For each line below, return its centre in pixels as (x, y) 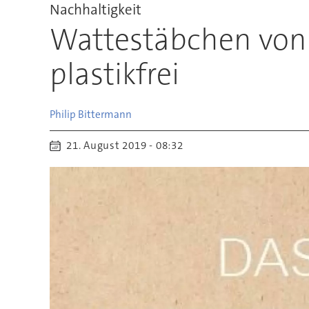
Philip (62, 114)
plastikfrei (114, 74)
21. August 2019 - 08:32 (128, 146)
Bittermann (104, 114)
